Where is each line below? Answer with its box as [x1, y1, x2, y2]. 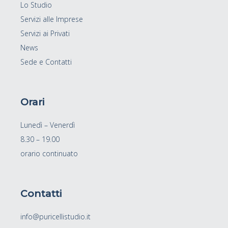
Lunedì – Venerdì [20, 120, 75, 130]
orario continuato [20, 149, 78, 159]
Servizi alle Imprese [20, 14, 83, 24]
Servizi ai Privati [20, 28, 70, 39]
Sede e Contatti [20, 57, 72, 67]
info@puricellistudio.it [20, 212, 91, 222]
